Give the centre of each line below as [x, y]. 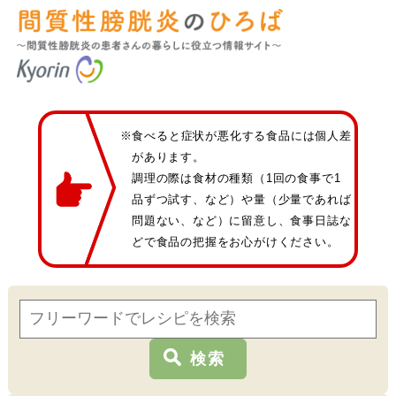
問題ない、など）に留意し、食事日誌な [242, 220]
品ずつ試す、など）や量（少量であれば [242, 199]
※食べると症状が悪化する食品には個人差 [236, 135]
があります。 [168, 156]
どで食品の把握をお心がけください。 [236, 241]
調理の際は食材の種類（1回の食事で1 [236, 178]
